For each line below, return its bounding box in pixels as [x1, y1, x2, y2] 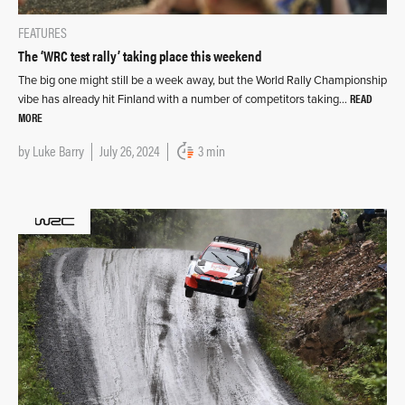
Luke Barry [33, 140, 84, 161]
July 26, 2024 [99, 140, 160, 161]
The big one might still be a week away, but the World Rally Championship [18, 73, 387, 88]
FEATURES [18, 22, 67, 42]
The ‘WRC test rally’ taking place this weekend [18, 45, 261, 66]
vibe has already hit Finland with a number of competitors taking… [18, 92, 350, 107]
